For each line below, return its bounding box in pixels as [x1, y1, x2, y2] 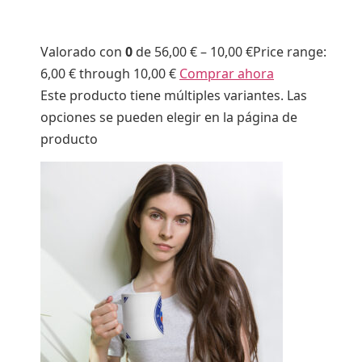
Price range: [253, 43, 326, 61]
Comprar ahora [179, 65, 274, 83]
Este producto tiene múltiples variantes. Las [40, 86, 307, 105]
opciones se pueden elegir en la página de [40, 108, 297, 127]
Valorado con [40, 43, 125, 61]
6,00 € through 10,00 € [40, 65, 179, 83]
